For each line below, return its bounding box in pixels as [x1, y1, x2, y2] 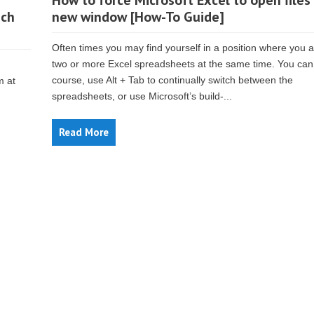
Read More [59, 125, 109, 139]
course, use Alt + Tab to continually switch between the [52, 74, 293, 86]
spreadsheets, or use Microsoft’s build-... [52, 90, 232, 102]
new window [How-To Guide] [52, 8, 224, 26]
